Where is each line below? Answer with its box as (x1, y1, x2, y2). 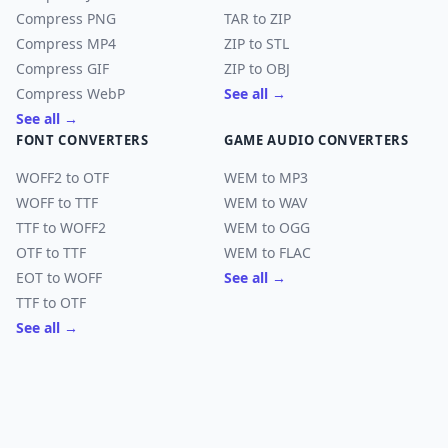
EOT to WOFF (16, 268, 102, 287)
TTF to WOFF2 (16, 218, 106, 237)
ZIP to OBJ (224, 59, 290, 78)
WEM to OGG (224, 218, 310, 237)
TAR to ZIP (224, 9, 291, 28)
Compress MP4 (16, 34, 116, 53)
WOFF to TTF (16, 193, 98, 212)
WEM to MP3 (224, 168, 308, 187)
